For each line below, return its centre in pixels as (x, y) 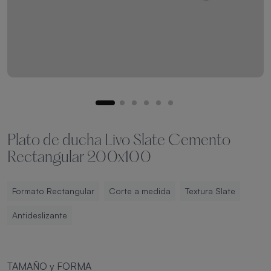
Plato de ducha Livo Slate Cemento (119, 141)
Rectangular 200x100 (79, 158)
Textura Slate (210, 191)
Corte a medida (140, 191)
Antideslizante (40, 215)
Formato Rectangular (53, 191)
